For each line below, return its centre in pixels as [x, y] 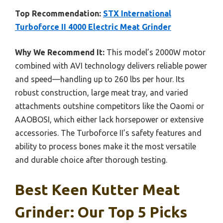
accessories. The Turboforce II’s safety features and [108, 133]
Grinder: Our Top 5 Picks [101, 212]
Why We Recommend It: [60, 52]
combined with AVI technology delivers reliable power [111, 66]
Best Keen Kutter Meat [98, 190]
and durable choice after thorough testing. [91, 160]
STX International [137, 13]
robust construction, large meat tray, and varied [102, 93]
